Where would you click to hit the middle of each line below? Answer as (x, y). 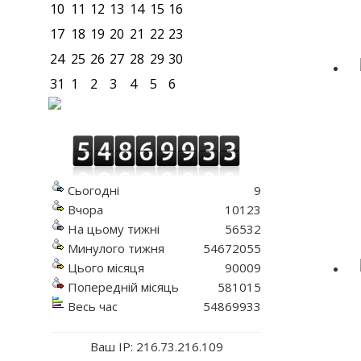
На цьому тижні (113, 229)
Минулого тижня (116, 249)
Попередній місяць (123, 287)
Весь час (92, 307)
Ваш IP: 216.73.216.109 (156, 347)
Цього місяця (106, 268)
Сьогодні (93, 191)
